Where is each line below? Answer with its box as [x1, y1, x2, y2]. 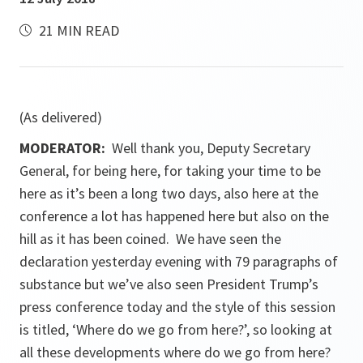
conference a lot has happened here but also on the [19, 207, 329, 225]
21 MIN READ [36, 21, 119, 40]
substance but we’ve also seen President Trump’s [19, 275, 318, 293]
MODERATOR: [19, 139, 112, 157]
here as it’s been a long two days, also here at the [19, 184, 318, 203]
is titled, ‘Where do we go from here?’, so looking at [19, 320, 332, 339]
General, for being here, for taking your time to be [19, 161, 321, 180]
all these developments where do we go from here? [19, 343, 331, 361]
